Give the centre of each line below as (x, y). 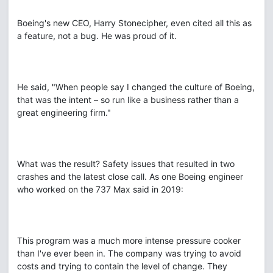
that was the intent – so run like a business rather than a (128, 100)
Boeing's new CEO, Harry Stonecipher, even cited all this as (134, 23)
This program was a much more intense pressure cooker (129, 240)
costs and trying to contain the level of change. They (122, 266)
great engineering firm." (64, 112)
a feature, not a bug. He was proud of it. (97, 36)
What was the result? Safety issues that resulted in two (126, 164)
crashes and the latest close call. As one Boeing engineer (130, 176)
